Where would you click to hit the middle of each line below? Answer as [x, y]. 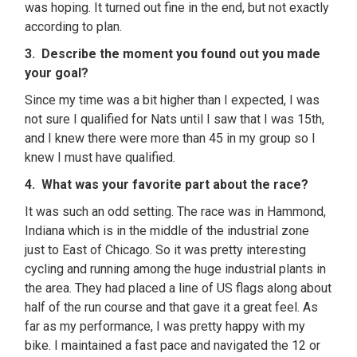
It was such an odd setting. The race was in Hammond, [176, 212]
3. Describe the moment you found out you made [173, 54]
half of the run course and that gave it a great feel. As [172, 307]
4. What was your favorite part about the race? [167, 184]
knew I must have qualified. [100, 157]
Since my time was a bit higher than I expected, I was [173, 100]
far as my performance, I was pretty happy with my [165, 326]
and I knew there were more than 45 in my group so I [171, 138]
